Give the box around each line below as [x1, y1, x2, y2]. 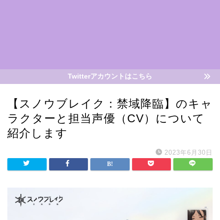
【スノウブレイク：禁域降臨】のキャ [7, 97, 213, 110]
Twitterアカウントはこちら [68, 73, 152, 80]
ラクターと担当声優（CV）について [7, 112, 205, 125]
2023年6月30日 [165, 149, 213, 156]
